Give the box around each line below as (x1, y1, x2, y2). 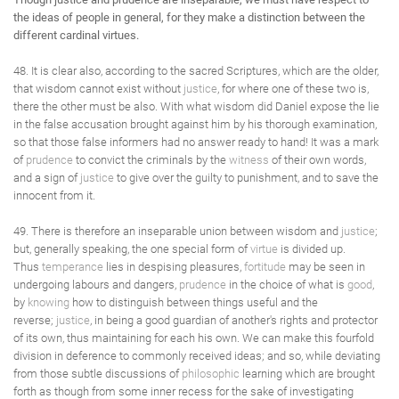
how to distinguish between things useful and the (69, 296, 318, 309)
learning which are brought (240, 367, 375, 380)
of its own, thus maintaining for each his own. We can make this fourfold (13, 331, 374, 345)
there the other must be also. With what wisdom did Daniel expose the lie (13, 100, 379, 113)
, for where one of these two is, (217, 82, 369, 95)
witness (229, 153, 269, 167)
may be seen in (286, 260, 365, 273)
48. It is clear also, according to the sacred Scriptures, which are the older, (13, 64, 379, 77)
